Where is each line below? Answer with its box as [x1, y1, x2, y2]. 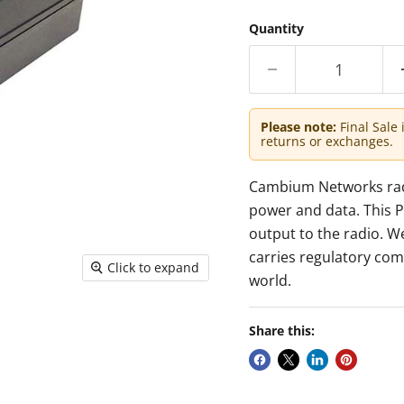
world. [248, 270, 291, 290]
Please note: [260, 117, 336, 135]
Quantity [248, 19, 304, 37]
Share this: [248, 321, 315, 339]
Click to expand [107, 258, 200, 276]
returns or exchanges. [260, 132, 393, 150]
